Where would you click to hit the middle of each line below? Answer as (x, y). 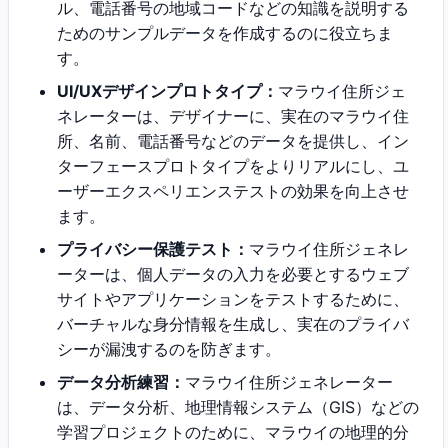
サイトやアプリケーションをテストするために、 (233, 299)
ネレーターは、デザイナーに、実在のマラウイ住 (233, 116)
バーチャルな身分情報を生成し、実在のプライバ (233, 324)
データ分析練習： (121, 382)
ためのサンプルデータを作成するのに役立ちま (225, 33)
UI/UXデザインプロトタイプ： (167, 91)
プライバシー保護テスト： (153, 249)
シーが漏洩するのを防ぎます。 (169, 349)
